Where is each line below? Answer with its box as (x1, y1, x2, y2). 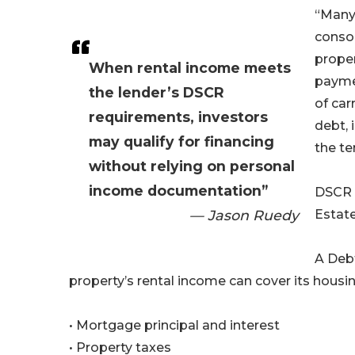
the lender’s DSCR (89, 84, 224, 101)
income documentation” (89, 182, 268, 200)
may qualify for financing (89, 133, 274, 151)
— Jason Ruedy (189, 207, 299, 224)
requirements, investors (89, 109, 268, 126)
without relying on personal (89, 158, 295, 175)
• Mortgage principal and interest (69, 318, 280, 334)
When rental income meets (89, 59, 291, 77)
